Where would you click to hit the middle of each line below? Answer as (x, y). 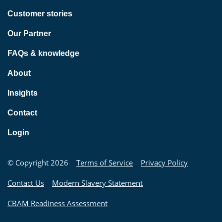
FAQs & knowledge (43, 54)
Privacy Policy (164, 163)
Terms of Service (105, 163)
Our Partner (29, 34)
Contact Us (26, 183)
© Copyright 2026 (38, 163)
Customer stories (40, 14)
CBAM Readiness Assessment (57, 203)
